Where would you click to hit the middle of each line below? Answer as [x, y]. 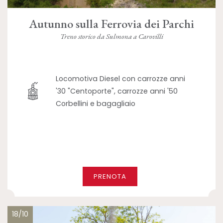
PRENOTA [110, 177]
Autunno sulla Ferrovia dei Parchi [111, 23]
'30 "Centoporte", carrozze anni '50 [117, 91]
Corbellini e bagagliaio [96, 103]
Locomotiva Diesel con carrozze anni [121, 78]
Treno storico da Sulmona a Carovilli [111, 36]
